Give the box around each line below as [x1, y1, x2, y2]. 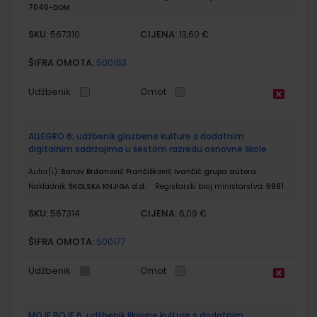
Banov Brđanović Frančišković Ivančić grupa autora [61, 166, 256, 177]
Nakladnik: [28, 180, 69, 192]
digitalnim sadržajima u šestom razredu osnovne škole [28, 142, 267, 155]
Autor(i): [28, 166, 61, 177]
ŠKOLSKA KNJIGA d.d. [69, 180, 146, 192]
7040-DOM [28, 1, 70, 13]
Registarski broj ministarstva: [155, 180, 266, 192]
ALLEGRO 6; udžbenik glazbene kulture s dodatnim [28, 129, 244, 142]
